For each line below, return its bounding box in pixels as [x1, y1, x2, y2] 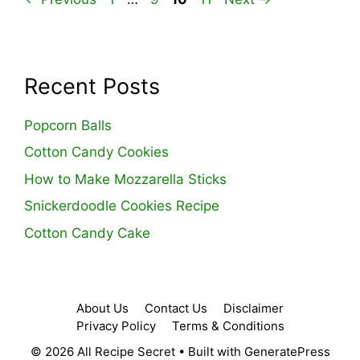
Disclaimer [223, 300, 284, 316]
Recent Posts [24, 72, 160, 100]
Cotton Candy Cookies [24, 144, 169, 161]
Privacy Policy [76, 317, 156, 333]
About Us [76, 300, 129, 316]
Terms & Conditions [171, 317, 284, 333]
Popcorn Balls [24, 117, 112, 133]
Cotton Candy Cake [24, 224, 150, 241]
